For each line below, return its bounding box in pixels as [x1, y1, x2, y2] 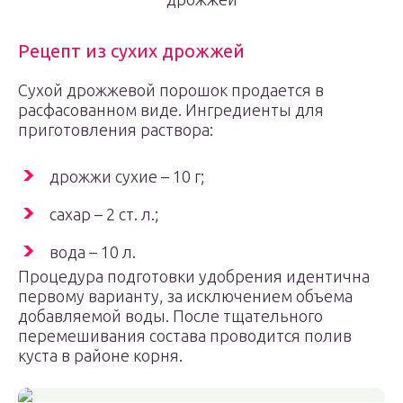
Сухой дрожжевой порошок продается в [18, 81, 324, 99]
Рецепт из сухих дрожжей [18, 40, 245, 61]
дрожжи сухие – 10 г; [49, 167, 204, 185]
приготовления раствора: [18, 121, 213, 139]
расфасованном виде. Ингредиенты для [18, 101, 324, 119]
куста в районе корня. [18, 346, 183, 364]
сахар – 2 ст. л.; [49, 205, 158, 223]
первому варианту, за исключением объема [18, 287, 353, 305]
